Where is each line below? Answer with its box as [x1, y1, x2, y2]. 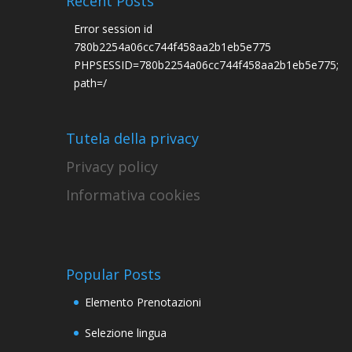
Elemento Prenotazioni [85, 295, 201, 310]
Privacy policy [66, 157, 158, 176]
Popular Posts [66, 265, 161, 284]
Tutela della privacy [66, 129, 199, 148]
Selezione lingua [85, 325, 167, 340]
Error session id [74, 21, 152, 36]
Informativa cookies [66, 185, 200, 204]
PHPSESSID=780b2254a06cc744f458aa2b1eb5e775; [74, 57, 339, 72]
